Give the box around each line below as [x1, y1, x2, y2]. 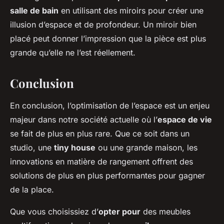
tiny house [54, 142, 95, 152]
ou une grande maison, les [95, 142, 197, 152]
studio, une [10, 142, 54, 152]
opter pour [98, 206, 140, 216]
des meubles [140, 206, 190, 216]
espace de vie [157, 114, 212, 124]
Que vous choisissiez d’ [10, 206, 98, 216]
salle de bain [10, 5, 58, 15]
